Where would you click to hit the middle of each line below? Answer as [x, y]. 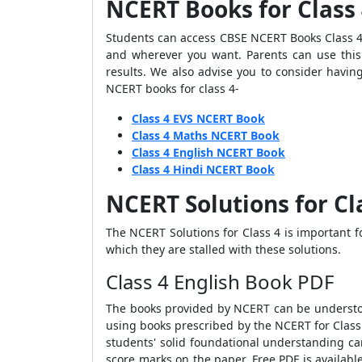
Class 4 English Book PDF [220, 282]
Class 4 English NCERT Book [208, 152]
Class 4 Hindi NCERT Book [203, 169]
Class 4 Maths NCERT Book [206, 135]
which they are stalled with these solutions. [223, 249]
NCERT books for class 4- [173, 88]
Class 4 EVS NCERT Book [198, 118]
